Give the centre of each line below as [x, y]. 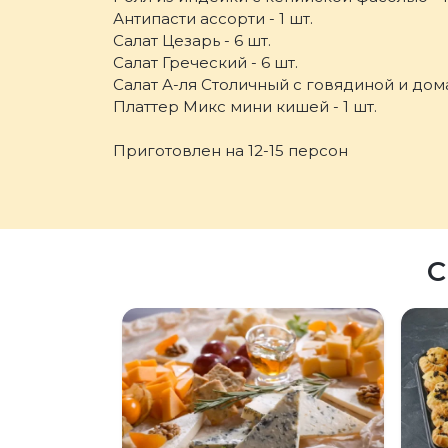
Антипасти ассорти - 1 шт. [213, 19]
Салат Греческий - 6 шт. [206, 63]
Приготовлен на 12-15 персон [231, 151]
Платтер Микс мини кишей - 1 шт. [245, 107]
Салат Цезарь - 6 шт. [192, 41]
